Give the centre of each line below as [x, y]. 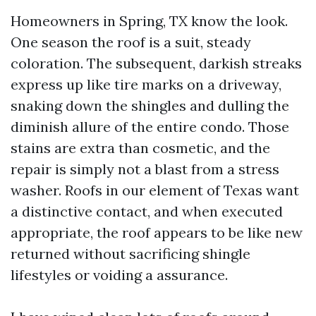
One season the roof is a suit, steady [131, 42]
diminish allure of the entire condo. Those [150, 127]
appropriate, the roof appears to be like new [157, 232]
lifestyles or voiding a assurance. [119, 275]
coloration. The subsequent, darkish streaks [156, 63]
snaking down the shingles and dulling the [150, 105]
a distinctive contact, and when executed [147, 211]
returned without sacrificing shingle [130, 254]
